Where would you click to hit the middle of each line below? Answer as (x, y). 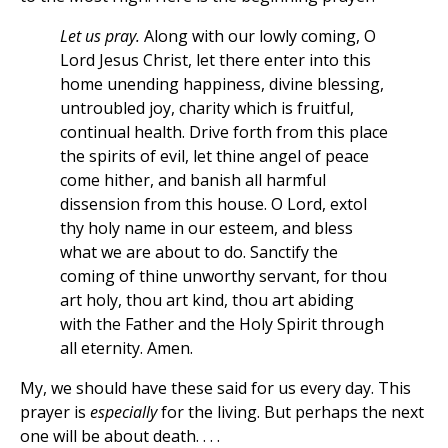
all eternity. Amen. (126, 348)
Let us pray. (100, 36)
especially (123, 412)
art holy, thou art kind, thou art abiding (207, 300)
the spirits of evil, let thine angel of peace (214, 156)
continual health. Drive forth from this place (224, 132)
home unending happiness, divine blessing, (222, 84)
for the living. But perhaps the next (290, 412)
